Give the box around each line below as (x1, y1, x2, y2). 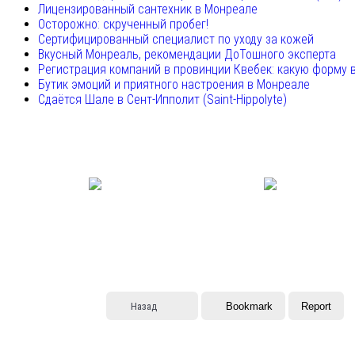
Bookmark (226, 300, 273, 312)
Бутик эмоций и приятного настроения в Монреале (38, 77, 310, 93)
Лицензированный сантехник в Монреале (38, 2, 258, 17)
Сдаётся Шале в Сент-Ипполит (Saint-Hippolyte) (38, 92, 287, 108)
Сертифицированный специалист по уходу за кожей (38, 32, 314, 48)
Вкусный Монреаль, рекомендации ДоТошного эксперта (38, 47, 336, 63)
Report (301, 300, 331, 312)
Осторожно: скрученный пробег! (38, 17, 208, 32)
